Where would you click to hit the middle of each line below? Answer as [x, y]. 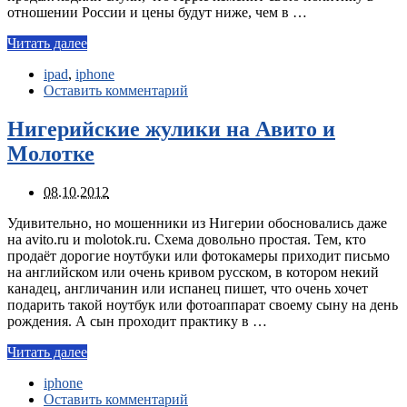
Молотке [51, 153]
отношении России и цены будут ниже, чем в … [157, 12]
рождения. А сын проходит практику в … [137, 321]
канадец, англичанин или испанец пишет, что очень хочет [188, 288]
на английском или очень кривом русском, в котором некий [193, 272]
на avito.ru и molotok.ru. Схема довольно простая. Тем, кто [187, 239]
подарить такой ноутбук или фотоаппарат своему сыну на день [203, 304]
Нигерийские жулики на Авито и [171, 129]
